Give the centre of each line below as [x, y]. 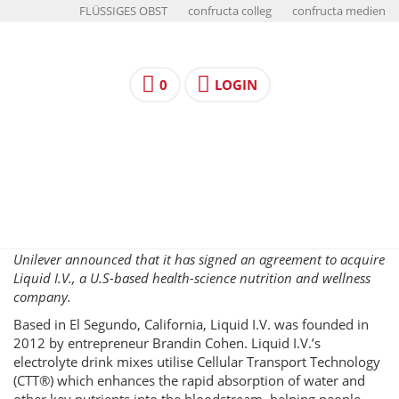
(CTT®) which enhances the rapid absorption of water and [189, 380]
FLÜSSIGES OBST [123, 11]
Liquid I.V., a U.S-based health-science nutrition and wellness [192, 278]
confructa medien [339, 11]
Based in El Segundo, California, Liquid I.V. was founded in [191, 324]
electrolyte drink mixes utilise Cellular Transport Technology [197, 362]
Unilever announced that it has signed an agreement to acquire [199, 259]
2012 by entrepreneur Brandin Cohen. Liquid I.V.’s [167, 343]
